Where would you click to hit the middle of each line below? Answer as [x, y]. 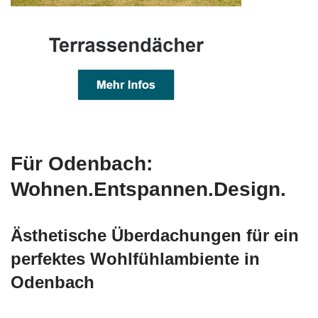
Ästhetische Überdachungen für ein [155, 236]
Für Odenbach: [82, 164]
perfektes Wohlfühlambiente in [135, 259]
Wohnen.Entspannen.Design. [148, 190]
